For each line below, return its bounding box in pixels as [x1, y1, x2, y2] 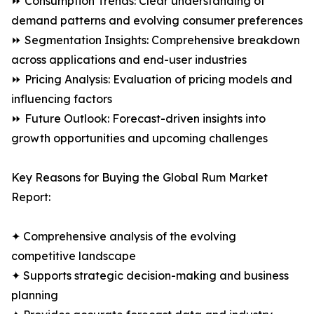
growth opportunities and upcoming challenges [11, 131, 268, 146]
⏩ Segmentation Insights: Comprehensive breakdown [11, 33, 300, 48]
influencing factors [11, 92, 112, 107]
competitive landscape [11, 249, 136, 264]
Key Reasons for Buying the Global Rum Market [11, 170, 268, 185]
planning [11, 288, 58, 303]
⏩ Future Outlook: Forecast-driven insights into [11, 111, 266, 126]
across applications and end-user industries [11, 53, 247, 67]
